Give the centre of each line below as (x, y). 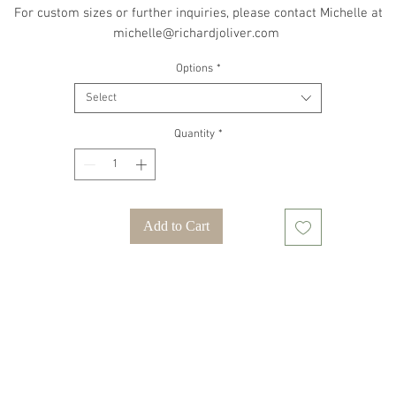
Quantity (194, 134)
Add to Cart (176, 225)
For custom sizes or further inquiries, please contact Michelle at (198, 13)
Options (194, 69)
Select (101, 98)
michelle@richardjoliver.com (198, 34)
